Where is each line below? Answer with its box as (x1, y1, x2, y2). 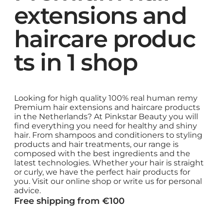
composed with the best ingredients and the (14, 149, 190, 159)
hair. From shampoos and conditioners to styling (14, 130, 202, 140)
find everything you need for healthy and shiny (14, 121, 197, 131)
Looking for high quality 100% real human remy (14, 93, 198, 103)
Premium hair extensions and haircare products (14, 103, 200, 112)
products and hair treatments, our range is (14, 140, 179, 149)
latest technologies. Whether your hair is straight (14, 158, 204, 168)
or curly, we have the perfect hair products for (14, 167, 190, 177)
